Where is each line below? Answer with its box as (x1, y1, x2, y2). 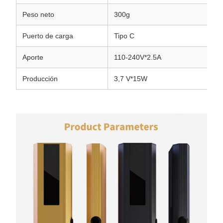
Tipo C (114, 32, 134, 40)
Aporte (22, 53, 43, 61)
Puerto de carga (22, 32, 73, 40)
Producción (22, 75, 58, 83)
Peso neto (22, 10, 54, 18)
